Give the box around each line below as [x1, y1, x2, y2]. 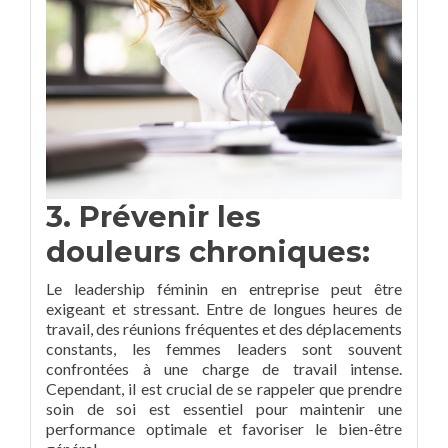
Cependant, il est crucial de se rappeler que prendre [46, 379, 402, 398]
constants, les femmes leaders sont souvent [46, 339, 402, 358]
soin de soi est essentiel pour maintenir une [46, 399, 402, 418]
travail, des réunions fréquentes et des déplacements [46, 319, 402, 338]
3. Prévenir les [46, 199, 261, 234]
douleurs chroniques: [46, 234, 370, 269]
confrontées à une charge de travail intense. [46, 359, 402, 378]
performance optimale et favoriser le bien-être [46, 419, 402, 438]
